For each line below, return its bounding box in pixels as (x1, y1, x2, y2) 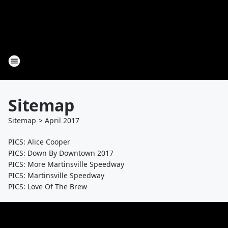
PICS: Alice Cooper (8, 137, 70, 147)
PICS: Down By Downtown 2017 (8, 148, 113, 158)
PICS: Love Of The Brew (8, 182, 87, 191)
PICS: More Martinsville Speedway (8, 159, 124, 169)
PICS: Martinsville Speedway (8, 170, 104, 180)
